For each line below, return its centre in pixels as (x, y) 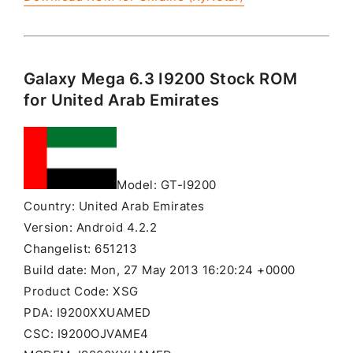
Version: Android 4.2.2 (90, 227)
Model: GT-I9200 (167, 185)
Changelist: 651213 (80, 249)
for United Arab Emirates (122, 100)
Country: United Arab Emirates (114, 206)
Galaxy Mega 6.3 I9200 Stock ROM (161, 78)
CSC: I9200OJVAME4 (86, 334)
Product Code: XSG (81, 291)
